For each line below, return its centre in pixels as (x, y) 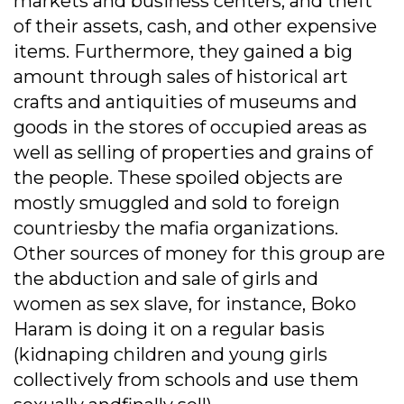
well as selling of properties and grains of (193, 153)
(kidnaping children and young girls (170, 355)
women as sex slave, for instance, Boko (185, 304)
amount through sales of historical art (181, 77)
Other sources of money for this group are (199, 254)
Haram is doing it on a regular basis (169, 330)
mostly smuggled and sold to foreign (177, 203)
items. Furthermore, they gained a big (183, 52)
